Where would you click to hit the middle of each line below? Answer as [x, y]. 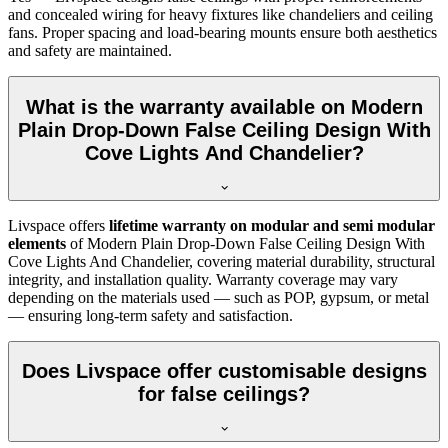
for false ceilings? [224, 394]
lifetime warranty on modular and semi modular [272, 225]
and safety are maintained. [90, 51]
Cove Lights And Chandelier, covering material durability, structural [221, 261]
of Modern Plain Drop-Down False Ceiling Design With [245, 243]
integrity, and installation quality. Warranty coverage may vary [203, 279]
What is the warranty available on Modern [224, 107]
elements [37, 243]
